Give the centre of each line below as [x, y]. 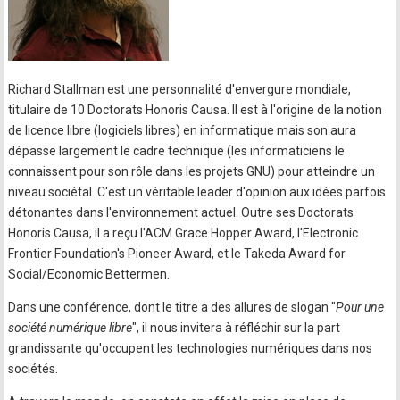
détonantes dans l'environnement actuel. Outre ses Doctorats [181, 212]
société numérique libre [71, 328]
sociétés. [33, 369]
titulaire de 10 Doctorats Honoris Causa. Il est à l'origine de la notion [196, 110]
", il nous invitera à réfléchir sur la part [237, 328]
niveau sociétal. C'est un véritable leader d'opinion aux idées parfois [197, 192]
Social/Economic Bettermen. [89, 274]
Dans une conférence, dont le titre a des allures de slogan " [172, 307]
